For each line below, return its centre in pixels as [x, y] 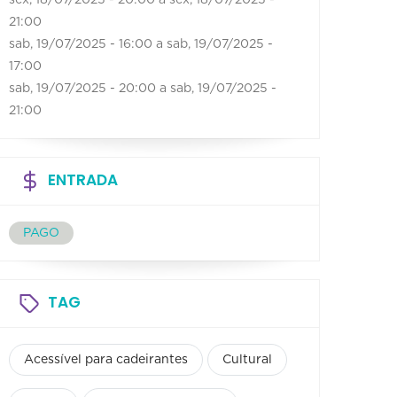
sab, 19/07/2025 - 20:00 [82, 88]
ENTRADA [83, 179]
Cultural [247, 359]
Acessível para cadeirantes [106, 359]
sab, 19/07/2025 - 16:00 [81, 44]
